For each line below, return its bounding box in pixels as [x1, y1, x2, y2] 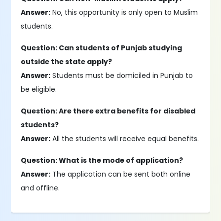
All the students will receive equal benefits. [50, 134, 199, 144]
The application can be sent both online [50, 169, 191, 179]
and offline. [21, 183, 60, 193]
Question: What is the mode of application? [21, 155, 184, 165]
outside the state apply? [21, 57, 112, 67]
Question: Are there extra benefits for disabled [21, 106, 196, 116]
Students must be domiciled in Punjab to [50, 71, 193, 80]
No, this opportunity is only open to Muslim [50, 7, 198, 17]
